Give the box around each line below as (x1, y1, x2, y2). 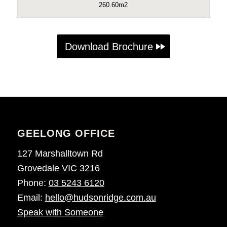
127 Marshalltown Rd (17, 148, 103, 159)
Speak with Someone (17, 207, 103, 218)
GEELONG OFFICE (17, 127, 115, 139)
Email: (17, 193, 45, 203)
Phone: (17, 178, 49, 188)
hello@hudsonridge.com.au (45, 193, 156, 203)
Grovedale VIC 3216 (17, 163, 100, 174)
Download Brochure (64, 41, 153, 52)
